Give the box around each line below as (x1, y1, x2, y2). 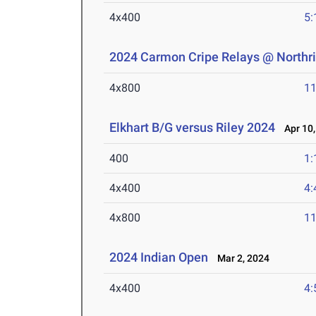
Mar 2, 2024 (211, 253, 270, 265)
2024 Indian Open (109, 250, 209, 265)
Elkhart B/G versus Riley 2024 (109, 120, 276, 135)
